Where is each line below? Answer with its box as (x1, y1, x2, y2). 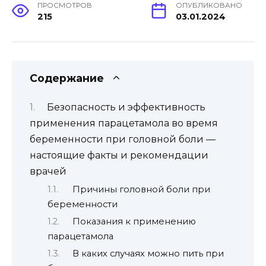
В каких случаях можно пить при (72, 248, 224, 259)
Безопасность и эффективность (47, 102, 205, 113)
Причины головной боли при (72, 183, 210, 195)
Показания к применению (72, 216, 196, 227)
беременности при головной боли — (30, 134, 216, 145)
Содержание (30, 71, 104, 84)
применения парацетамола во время (30, 118, 218, 129)
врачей (30, 166, 66, 178)
